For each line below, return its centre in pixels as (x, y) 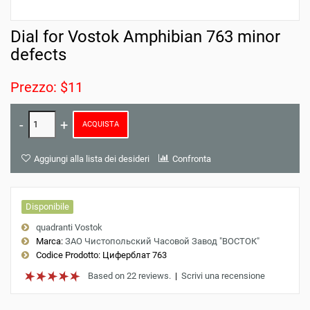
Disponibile (47, 207)
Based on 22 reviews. (129, 276)
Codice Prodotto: (68, 255)
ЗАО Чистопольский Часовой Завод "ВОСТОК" (162, 241)
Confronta (192, 159)
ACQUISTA (101, 124)
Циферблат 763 (134, 255)
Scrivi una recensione (223, 276)
